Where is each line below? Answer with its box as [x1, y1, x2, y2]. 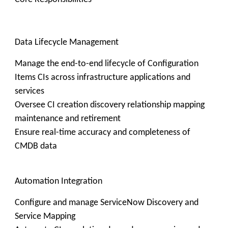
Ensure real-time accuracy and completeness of [15, 128, 190, 137]
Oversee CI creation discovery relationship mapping [15, 100, 205, 110]
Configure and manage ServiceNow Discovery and [15, 198, 198, 208]
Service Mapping [15, 212, 75, 221]
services [15, 87, 44, 96]
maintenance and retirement [15, 114, 121, 124]
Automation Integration [15, 177, 102, 186]
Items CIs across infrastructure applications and [15, 73, 190, 82]
